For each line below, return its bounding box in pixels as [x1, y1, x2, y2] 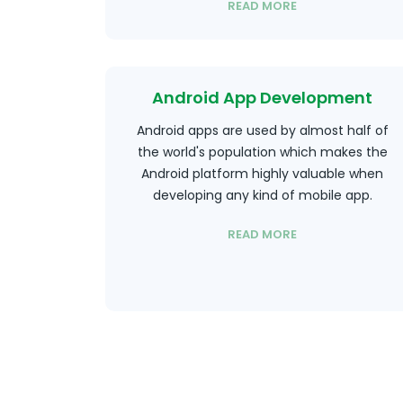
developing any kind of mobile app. [152, 186, 372, 204]
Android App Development [152, 86, 373, 109]
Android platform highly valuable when [141, 165, 384, 183]
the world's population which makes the [137, 143, 388, 161]
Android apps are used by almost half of [136, 121, 389, 139]
